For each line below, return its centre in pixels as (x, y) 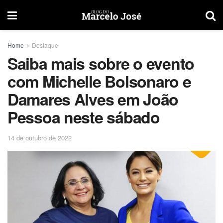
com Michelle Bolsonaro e (99, 81)
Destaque (45, 45)
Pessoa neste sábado (84, 117)
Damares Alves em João (93, 99)
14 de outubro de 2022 (40, 137)
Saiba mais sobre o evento (101, 63)
